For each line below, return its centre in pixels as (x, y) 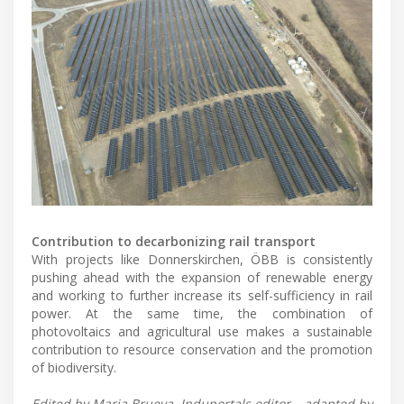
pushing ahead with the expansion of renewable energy (202, 277)
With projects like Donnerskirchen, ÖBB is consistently (202, 259)
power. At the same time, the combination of (202, 313)
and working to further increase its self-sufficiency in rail (202, 295)
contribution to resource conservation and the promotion (202, 349)
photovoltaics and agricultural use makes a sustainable (202, 331)
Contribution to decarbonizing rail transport (174, 241)
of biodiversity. (74, 367)
